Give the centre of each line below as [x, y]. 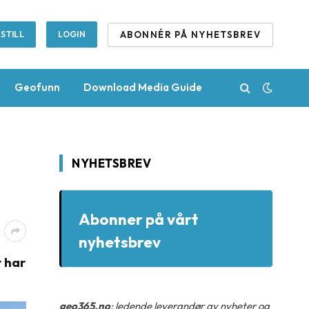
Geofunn [37, 87]
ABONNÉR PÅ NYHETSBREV [190, 34]
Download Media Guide [143, 87]
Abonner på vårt [139, 219]
